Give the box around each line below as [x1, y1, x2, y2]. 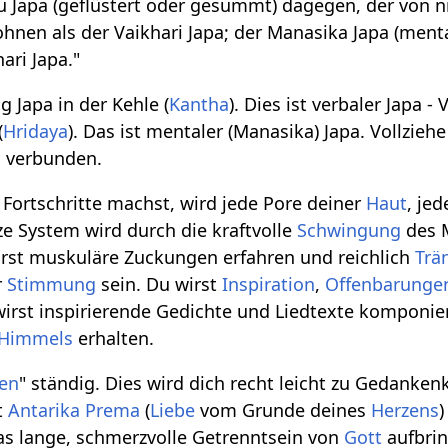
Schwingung [297, 218, 402, 243]
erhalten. [73, 326, 155, 351]
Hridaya [3, 119, 69, 144]
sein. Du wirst [96, 272, 223, 297]
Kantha [169, 92, 230, 117]
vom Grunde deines [195, 398, 372, 423]
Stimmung [7, 272, 97, 297]
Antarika [8, 398, 81, 423]
